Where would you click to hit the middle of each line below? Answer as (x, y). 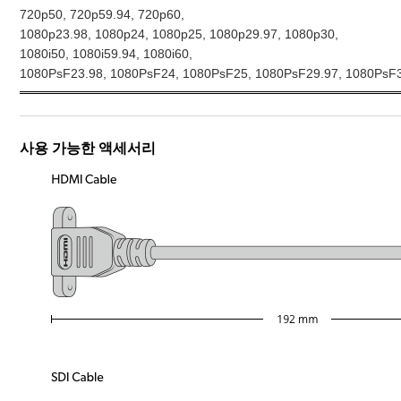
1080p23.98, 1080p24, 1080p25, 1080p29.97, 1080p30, (179, 34)
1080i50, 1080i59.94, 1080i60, (106, 54)
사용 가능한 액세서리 (88, 148)
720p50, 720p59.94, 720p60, (102, 15)
